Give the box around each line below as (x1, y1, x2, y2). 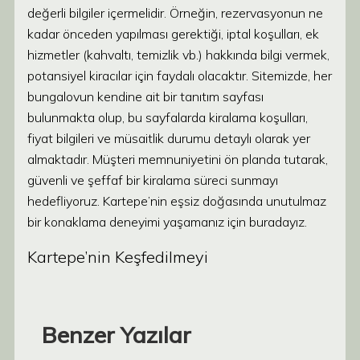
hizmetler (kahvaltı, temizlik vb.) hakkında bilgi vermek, (27, 47, 329, 63)
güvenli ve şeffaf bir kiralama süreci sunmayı (27, 172, 278, 188)
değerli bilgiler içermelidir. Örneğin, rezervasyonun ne (27, 5, 323, 21)
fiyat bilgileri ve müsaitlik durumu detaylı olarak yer (27, 130, 310, 146)
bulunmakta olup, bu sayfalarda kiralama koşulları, (27, 109, 308, 125)
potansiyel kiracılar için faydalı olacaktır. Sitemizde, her (27, 67, 332, 84)
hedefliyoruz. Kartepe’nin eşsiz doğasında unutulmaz (27, 193, 326, 209)
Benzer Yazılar (42, 321, 191, 349)
